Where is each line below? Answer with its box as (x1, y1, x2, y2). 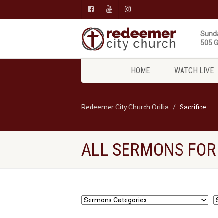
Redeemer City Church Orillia (81, 103, 169, 111)
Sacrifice (180, 103, 206, 111)
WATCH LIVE (174, 66, 214, 75)
